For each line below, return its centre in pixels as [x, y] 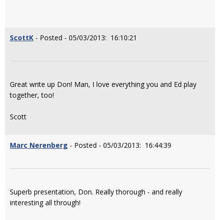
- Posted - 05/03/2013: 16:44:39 [120, 145]
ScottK [22, 38]
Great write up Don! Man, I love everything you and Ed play [103, 84]
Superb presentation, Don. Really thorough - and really [96, 192]
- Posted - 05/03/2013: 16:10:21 [85, 38]
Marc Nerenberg [39, 145]
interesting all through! [45, 203]
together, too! [32, 95]
